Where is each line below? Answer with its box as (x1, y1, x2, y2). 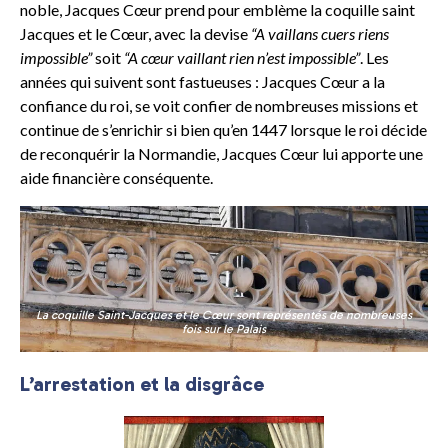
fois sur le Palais (182, 321, 266, 336)
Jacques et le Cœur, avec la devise (20, 24, 251, 44)
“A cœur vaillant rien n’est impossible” (124, 48, 360, 68)
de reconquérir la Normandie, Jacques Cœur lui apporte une (20, 144, 423, 164)
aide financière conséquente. (20, 168, 213, 188)
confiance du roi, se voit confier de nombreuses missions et (20, 96, 418, 116)
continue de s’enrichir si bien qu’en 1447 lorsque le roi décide (20, 120, 427, 140)
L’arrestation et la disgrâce (20, 372, 264, 397)
